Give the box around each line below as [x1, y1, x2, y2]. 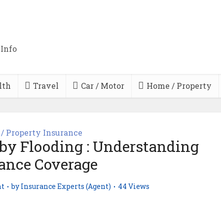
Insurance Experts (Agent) [21, 182, 111, 191]
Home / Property [146, 80, 212, 91]
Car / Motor [80, 80, 124, 91]
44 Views [118, 182, 149, 191]
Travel [33, 80, 59, 91]
